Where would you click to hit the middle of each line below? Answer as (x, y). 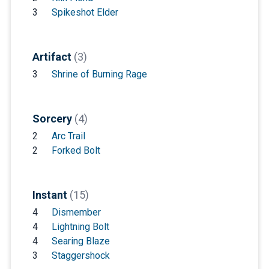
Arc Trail (68, 136)
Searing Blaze (80, 241)
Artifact (53, 56)
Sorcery (53, 118)
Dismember (76, 212)
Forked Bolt (76, 150)
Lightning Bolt (80, 226)
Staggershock (80, 255)
